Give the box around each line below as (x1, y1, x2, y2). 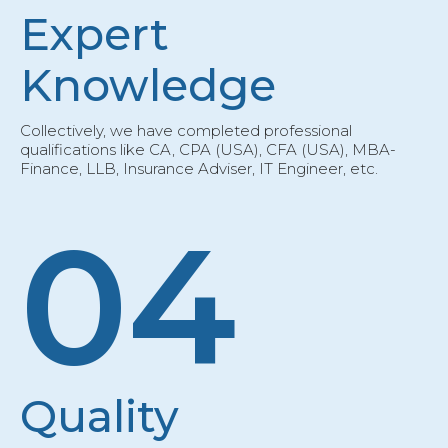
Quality (20, 389, 179, 444)
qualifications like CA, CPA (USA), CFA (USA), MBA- (20, 140, 396, 160)
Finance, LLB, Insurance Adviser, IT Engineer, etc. (20, 159, 378, 179)
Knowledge (20, 58, 276, 113)
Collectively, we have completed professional (20, 121, 352, 141)
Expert (20, 7, 169, 62)
